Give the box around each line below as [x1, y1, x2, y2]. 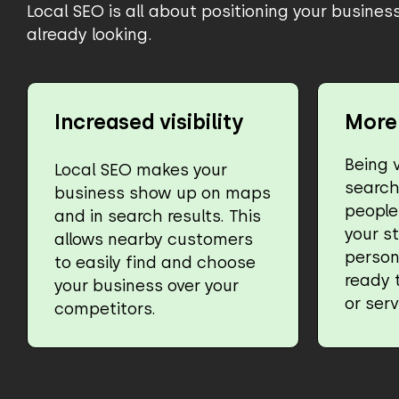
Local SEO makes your [54, 159, 227, 179]
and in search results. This [54, 206, 261, 225]
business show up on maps [54, 183, 271, 202]
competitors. [54, 298, 156, 318]
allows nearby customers [54, 229, 253, 248]
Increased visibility [54, 109, 243, 134]
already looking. [27, 24, 152, 44]
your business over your [54, 275, 239, 295]
